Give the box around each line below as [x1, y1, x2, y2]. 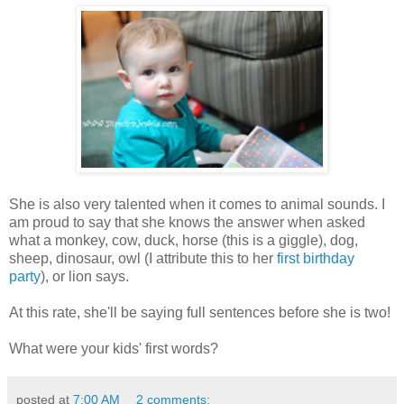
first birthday [277, 251, 354, 267]
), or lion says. [41, 269, 129, 285]
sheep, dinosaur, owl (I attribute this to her [9, 251, 277, 267]
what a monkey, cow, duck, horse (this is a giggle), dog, [9, 233, 358, 249]
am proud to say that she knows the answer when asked [9, 215, 365, 231]
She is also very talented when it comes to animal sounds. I [9, 197, 385, 213]
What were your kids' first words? [9, 341, 218, 357]
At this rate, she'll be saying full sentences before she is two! [9, 305, 390, 321]
